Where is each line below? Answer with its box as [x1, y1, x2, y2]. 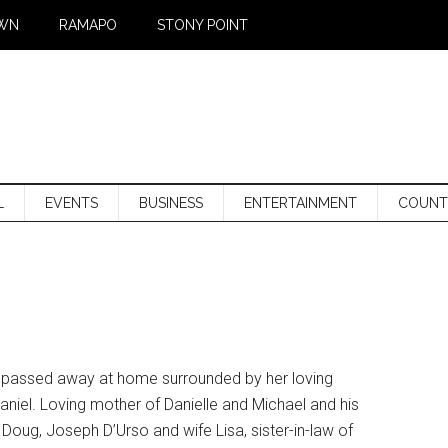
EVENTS [45, 195, 98, 211]
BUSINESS [139, 195, 203, 211]
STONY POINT [157, 17, 248, 33]
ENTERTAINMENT [244, 195, 357, 211]
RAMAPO [59, 17, 117, 33]
